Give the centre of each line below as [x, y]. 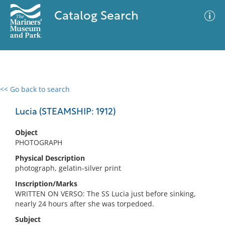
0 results [22, 95]
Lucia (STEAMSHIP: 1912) [65, 112]
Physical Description [50, 158]
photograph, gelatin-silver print [68, 168]
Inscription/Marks [46, 184]
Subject [28, 219]
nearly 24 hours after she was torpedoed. [85, 204]
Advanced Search [149, 98]
